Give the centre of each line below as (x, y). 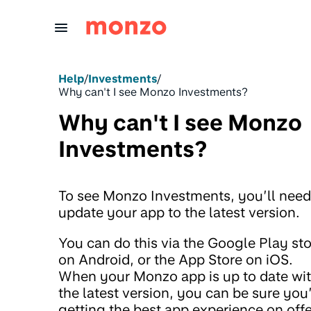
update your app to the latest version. (179, 212)
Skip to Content (57, 17)
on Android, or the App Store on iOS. (176, 260)
